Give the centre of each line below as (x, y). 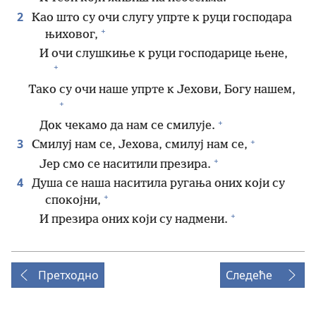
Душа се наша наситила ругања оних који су (157, 183)
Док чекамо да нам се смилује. (127, 126)
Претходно (68, 275)
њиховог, (72, 35)
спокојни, (73, 200)
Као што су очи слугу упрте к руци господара (160, 18)
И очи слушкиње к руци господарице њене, (164, 54)
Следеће (249, 275)
